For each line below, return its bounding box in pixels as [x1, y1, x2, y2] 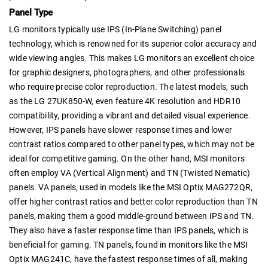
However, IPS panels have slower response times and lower [9, 124, 233, 135]
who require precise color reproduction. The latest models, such [9, 81, 249, 92]
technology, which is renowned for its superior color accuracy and [9, 38, 257, 48]
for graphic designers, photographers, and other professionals [9, 67, 245, 77]
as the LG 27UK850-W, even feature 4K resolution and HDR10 [9, 96, 241, 106]
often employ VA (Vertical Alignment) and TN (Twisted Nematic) [9, 167, 250, 178]
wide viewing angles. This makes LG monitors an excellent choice [9, 53, 255, 63]
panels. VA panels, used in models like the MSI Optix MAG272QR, [9, 182, 253, 192]
